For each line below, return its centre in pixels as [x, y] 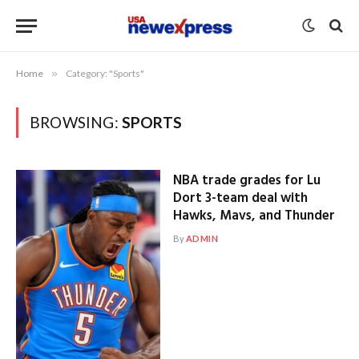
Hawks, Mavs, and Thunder [254, 216]
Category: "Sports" [105, 73]
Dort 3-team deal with [240, 198]
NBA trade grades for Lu [246, 181]
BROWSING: [76, 122]
